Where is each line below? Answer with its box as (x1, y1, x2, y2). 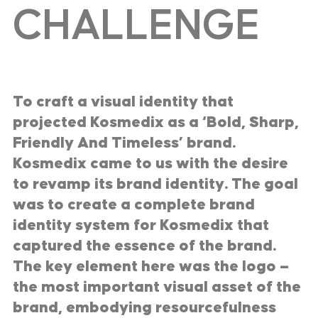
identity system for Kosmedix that (13, 217, 269, 234)
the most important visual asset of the (13, 279, 301, 296)
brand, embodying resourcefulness (13, 300, 276, 317)
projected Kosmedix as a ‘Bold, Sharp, (13, 114, 299, 131)
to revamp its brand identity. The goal (13, 176, 298, 193)
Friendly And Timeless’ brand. (13, 135, 236, 152)
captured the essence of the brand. (13, 238, 276, 255)
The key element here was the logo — (13, 258, 289, 275)
